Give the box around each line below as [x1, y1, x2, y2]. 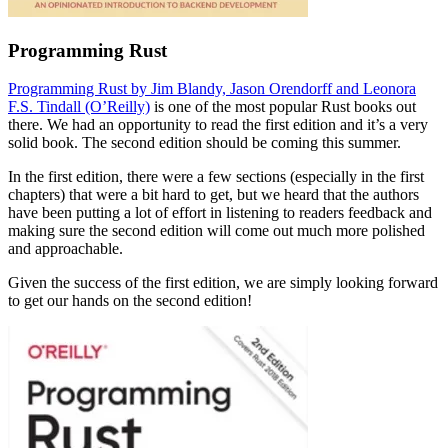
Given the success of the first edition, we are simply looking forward [8, 274, 438, 292]
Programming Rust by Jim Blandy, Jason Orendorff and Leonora [8, 80, 416, 98]
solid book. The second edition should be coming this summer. [8, 134, 401, 152]
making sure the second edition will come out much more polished [8, 222, 425, 240]
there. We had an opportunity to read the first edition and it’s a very [8, 116, 428, 134]
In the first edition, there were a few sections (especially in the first [8, 168, 424, 186]
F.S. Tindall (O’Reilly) [8, 98, 150, 116]
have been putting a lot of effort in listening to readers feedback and [8, 204, 432, 222]
